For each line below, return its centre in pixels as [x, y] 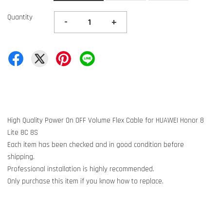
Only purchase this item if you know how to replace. [85, 181]
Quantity [20, 17]
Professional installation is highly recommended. [81, 169]
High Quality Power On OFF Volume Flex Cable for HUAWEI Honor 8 [106, 120]
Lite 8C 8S [23, 133]
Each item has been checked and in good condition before [96, 145]
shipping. [22, 157]
